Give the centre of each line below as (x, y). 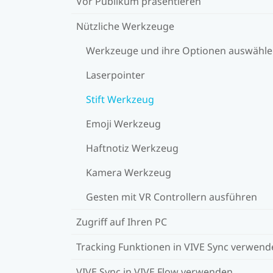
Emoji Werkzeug (123, 123)
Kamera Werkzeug (129, 172)
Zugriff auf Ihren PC (122, 222)
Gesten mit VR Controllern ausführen (172, 197)
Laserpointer (115, 75)
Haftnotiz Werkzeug (132, 148)
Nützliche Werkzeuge (125, 26)
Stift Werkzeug (120, 99)
